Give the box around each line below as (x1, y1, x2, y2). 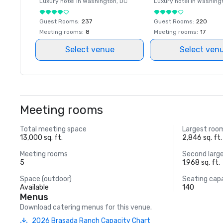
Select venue (65, 45, 114, 54)
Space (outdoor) (20, 175, 72, 183)
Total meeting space (20, 125, 87, 133)
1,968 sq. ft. (182, 158, 221, 167)
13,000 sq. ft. (20, 133, 63, 142)
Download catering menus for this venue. (20, 203, 152, 212)
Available (20, 183, 49, 192)
